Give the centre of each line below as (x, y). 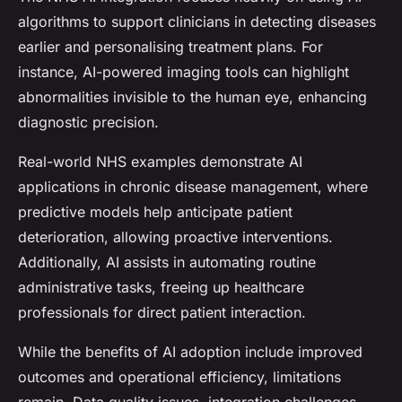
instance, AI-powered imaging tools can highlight (184, 72)
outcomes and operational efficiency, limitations (179, 377)
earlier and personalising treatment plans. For (170, 47)
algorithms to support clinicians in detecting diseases (197, 22)
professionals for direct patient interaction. (162, 313)
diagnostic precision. (88, 122)
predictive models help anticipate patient (155, 212)
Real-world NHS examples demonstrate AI (160, 162)
